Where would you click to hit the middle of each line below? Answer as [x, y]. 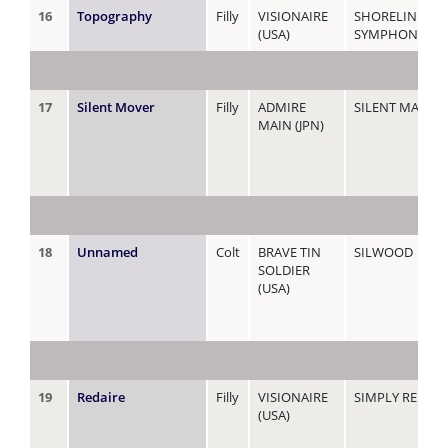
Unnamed [107, 251]
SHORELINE [389, 15]
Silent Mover [116, 106]
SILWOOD [383, 251]
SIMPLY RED [390, 396]
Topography [114, 15]
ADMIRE [282, 106]
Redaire [101, 396]
